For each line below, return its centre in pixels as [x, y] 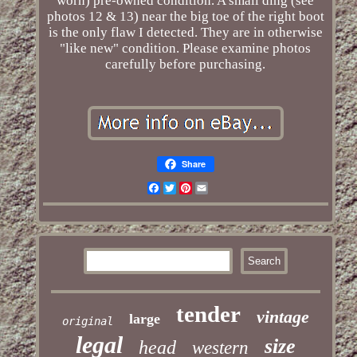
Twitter [196, 188]
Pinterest [216, 188]
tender [208, 314]
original [87, 322]
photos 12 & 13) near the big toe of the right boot [185, 17]
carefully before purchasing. [186, 65]
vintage [282, 317]
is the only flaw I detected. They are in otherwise [185, 33]
